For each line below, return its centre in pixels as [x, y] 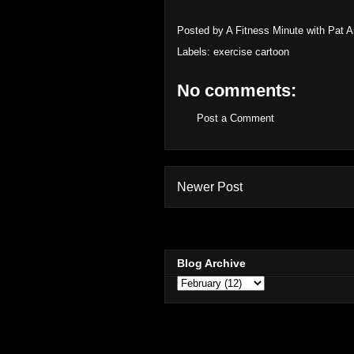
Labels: [195, 52]
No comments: [237, 90]
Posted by [201, 31]
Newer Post [210, 186]
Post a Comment [235, 118]
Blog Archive [211, 264]
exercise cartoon [251, 52]
